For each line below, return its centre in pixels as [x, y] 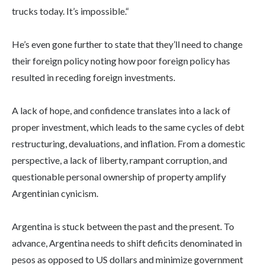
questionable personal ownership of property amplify [119, 177]
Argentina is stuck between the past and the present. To [123, 227]
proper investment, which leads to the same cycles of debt [128, 127]
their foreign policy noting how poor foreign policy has [121, 61]
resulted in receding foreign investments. [93, 77]
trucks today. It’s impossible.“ [70, 11]
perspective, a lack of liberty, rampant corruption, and [119, 160]
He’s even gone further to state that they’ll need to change [127, 44]
